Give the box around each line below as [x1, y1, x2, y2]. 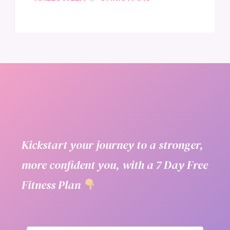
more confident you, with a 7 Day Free [22, 157, 208, 173]
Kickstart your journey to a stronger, [22, 137, 204, 153]
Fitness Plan [22, 177, 84, 193]
